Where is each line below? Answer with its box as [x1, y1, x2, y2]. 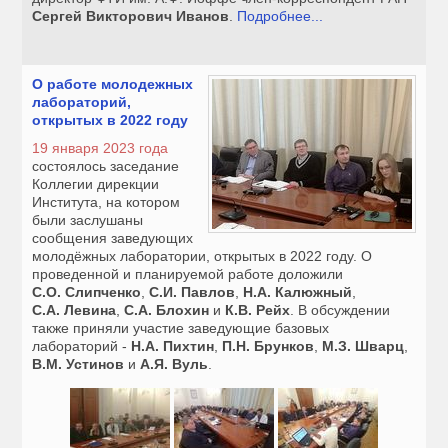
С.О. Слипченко [32, 284, 142, 301]
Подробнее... [237, 8, 324, 25]
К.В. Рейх [225, 302, 291, 319]
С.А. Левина [32, 302, 117, 319]
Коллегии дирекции [32, 176, 160, 193]
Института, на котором [32, 194, 181, 211]
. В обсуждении [290, 302, 391, 319]
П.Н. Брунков [222, 338, 315, 355]
